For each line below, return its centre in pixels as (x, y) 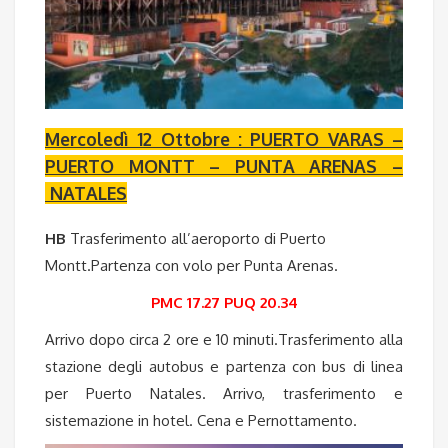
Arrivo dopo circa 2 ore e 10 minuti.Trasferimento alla (224, 340)
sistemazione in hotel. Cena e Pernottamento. (201, 421)
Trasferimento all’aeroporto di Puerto (196, 239)
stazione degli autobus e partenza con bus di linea (224, 367)
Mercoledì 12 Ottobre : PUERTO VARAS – (224, 139)
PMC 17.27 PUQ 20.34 (224, 303)
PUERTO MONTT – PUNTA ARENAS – (224, 166)
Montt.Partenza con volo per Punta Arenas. (191, 266)
